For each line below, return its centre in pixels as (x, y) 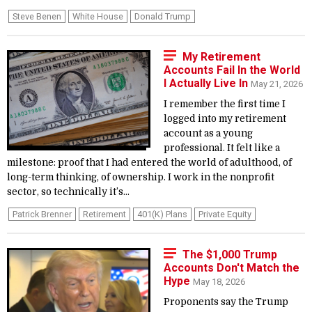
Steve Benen (37, 16)
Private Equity (225, 214)
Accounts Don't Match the (232, 268)
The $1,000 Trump (230, 255)
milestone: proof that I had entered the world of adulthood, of (149, 163)
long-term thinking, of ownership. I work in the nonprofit (141, 177)
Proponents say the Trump (226, 302)
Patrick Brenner (42, 214)
